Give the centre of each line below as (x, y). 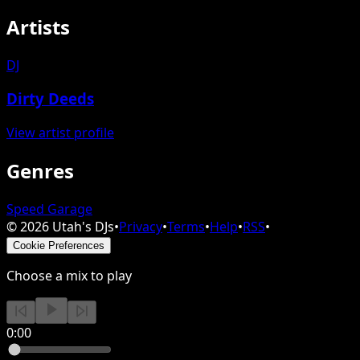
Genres (40, 170)
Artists (38, 27)
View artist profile (60, 132)
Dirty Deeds (50, 99)
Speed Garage (49, 209)
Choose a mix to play (69, 275)
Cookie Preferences (59, 245)
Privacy (141, 226)
